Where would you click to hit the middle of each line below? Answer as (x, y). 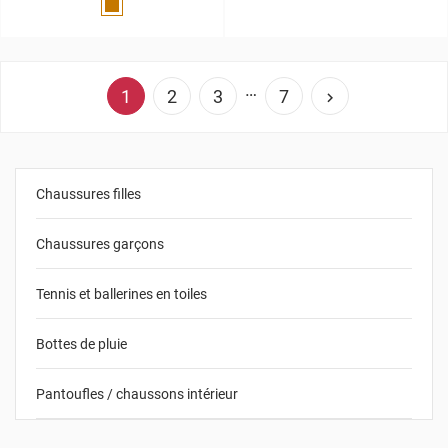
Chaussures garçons (100, 243)
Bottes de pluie (81, 343)
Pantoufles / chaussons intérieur (137, 393)
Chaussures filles (88, 193)
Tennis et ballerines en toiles (121, 293)
